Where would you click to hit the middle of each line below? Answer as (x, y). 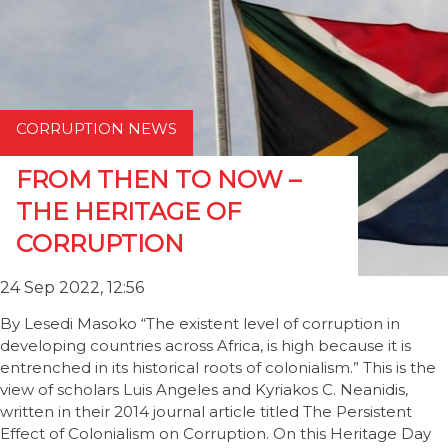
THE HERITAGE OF (128, 211)
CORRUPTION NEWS (96, 128)
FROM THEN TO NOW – (158, 179)
